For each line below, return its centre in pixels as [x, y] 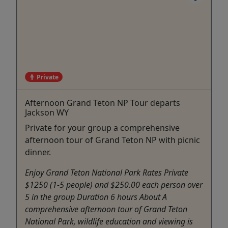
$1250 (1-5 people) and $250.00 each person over [114, 185]
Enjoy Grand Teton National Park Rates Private [107, 173]
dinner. [38, 152]
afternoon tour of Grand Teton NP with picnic [112, 140]
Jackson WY [47, 113]
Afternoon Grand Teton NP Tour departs [103, 103]
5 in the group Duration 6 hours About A [96, 197]
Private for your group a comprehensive [102, 128]
